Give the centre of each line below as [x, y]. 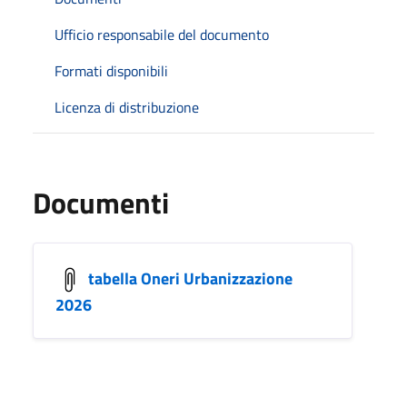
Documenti [101, 202]
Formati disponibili [111, 70]
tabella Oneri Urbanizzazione [190, 278]
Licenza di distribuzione [127, 107]
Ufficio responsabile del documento [162, 34]
